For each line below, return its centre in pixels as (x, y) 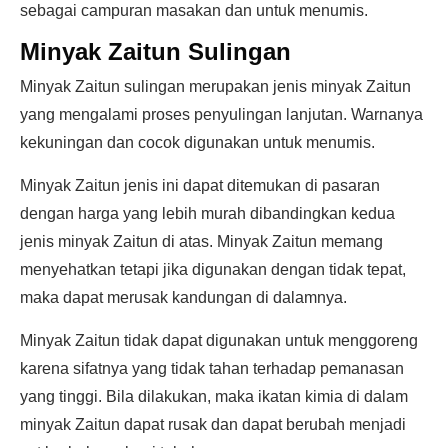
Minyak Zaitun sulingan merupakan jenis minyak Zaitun (215, 86)
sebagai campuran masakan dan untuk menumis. (194, 10)
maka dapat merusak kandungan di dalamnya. (183, 297)
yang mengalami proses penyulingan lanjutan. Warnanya (221, 114)
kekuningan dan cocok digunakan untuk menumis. (197, 142)
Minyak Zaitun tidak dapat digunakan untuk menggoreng (219, 340)
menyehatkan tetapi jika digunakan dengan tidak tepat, (213, 269)
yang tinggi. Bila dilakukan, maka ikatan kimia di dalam (214, 396)
